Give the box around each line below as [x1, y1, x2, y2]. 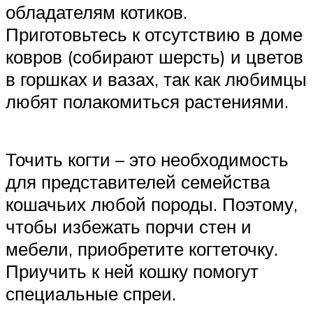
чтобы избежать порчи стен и [6, 214, 252, 238]
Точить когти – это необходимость [6, 147, 289, 170]
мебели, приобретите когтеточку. [6, 237, 278, 260]
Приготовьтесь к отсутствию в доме [6, 22, 303, 45]
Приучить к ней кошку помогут [6, 259, 259, 282]
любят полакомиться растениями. [6, 89, 289, 112]
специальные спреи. [6, 282, 176, 305]
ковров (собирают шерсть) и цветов [6, 45, 303, 68]
